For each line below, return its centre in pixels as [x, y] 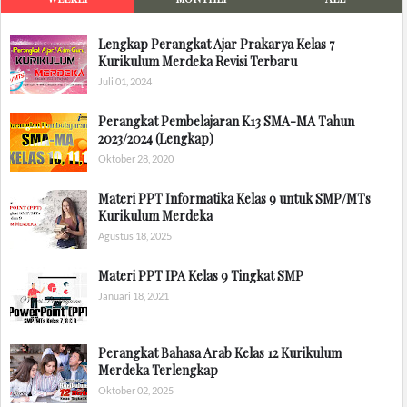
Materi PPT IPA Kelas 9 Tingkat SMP [201, 275]
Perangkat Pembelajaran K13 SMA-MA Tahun [226, 121]
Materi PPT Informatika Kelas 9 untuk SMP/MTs [234, 198]
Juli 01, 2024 [125, 81]
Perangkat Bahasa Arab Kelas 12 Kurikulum [220, 352]
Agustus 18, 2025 [135, 235]
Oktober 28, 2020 [136, 158]
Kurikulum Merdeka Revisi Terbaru [198, 61]
